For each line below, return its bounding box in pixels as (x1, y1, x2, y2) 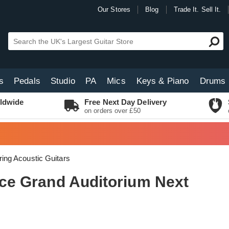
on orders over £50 (84, 107, 141, 114)
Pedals (14, 76, 40, 86)
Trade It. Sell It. (173, 6, 221, 13)
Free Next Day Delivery (84, 98, 167, 106)
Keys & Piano (136, 76, 189, 86)
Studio (51, 76, 75, 86)
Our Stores (98, 6, 130, 13)
